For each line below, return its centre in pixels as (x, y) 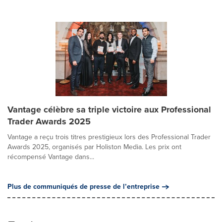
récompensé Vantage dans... (51, 157)
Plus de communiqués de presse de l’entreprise (83, 186)
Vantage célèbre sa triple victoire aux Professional (109, 109)
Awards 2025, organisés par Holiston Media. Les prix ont (94, 147)
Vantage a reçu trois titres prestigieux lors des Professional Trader (109, 137)
